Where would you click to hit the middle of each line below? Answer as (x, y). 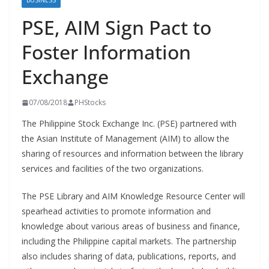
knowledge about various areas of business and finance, (131, 226)
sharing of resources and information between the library (132, 153)
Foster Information (106, 52)
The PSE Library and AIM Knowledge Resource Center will (133, 196)
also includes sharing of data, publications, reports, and (129, 256)
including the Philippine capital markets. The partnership (129, 241)
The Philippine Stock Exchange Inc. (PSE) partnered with (129, 123)
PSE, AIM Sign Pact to (116, 27)
